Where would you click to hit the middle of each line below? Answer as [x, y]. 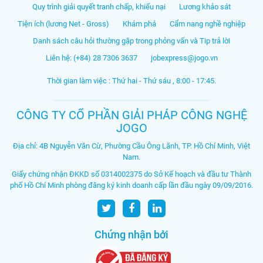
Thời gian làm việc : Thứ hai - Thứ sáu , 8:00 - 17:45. [131, 80]
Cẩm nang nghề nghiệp [208, 23]
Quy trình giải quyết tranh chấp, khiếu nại [99, 6]
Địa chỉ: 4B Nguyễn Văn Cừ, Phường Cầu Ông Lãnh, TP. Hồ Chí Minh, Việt [131, 146]
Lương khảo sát [205, 6]
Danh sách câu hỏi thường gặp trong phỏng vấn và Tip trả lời [131, 41]
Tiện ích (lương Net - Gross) [63, 23]
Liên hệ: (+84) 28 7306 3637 [91, 58]
